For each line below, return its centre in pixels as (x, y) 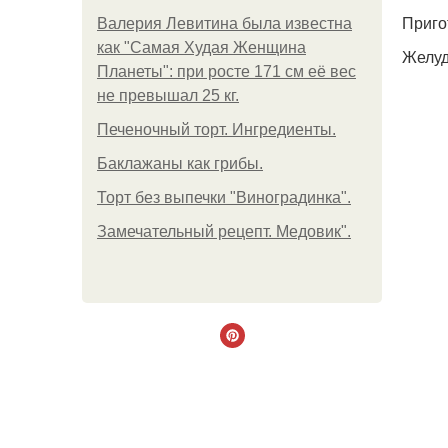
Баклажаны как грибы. (180, 163)
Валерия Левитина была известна (224, 23)
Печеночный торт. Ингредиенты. (216, 129)
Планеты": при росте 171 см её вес (226, 71)
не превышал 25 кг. (168, 95)
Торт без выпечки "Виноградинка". (224, 197)
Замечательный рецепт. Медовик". (224, 231)
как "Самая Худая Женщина (201, 47)
